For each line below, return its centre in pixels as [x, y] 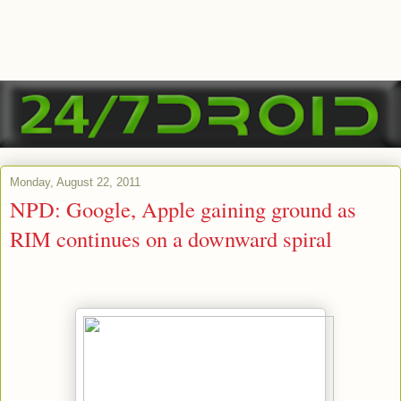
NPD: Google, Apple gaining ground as [183, 209]
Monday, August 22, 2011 [75, 183]
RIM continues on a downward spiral [171, 239]
